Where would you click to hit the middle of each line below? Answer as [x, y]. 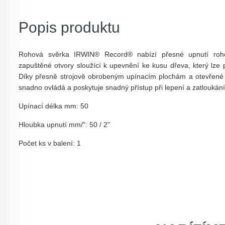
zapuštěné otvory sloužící [60, 65]
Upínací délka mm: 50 [53, 106]
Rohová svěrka [46, 54]
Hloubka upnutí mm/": [54, 125]
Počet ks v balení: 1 [50, 143]
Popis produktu [69, 27]
